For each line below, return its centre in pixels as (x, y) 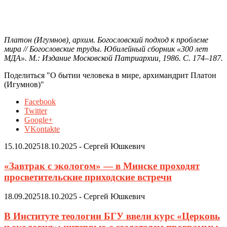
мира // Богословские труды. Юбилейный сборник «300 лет (106, 49)
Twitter (36, 110)
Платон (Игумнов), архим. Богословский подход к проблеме (106, 40)
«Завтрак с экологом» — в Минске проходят (102, 166)
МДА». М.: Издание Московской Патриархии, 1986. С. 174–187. (113, 58)
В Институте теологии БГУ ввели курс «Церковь (112, 216)
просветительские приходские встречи (88, 177)
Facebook (40, 101)
